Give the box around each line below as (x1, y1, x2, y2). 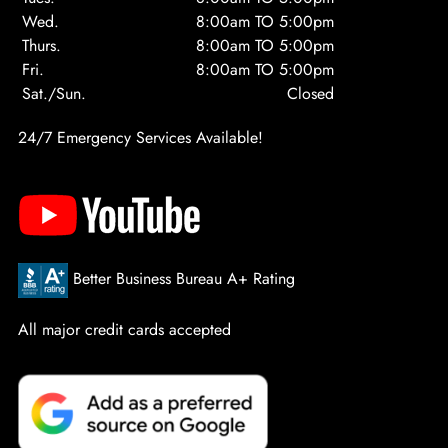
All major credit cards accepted (17, 318, 231, 342)
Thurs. (21, 34, 61, 58)
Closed (286, 82, 334, 106)
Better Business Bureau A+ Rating (67, 267, 295, 291)
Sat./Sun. (21, 82, 86, 106)
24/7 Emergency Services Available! (17, 126, 263, 150)
